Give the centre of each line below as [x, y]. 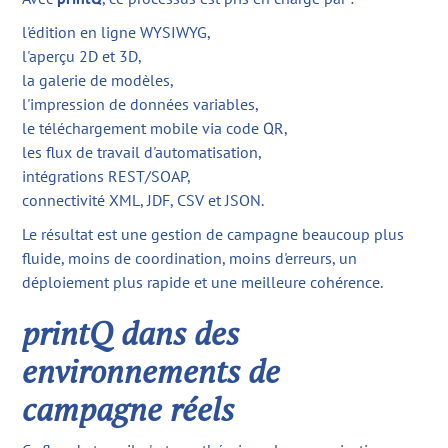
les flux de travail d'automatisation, [142, 152]
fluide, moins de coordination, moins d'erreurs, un [190, 258]
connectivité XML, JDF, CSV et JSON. [143, 200]
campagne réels [128, 409]
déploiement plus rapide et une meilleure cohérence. [203, 282]
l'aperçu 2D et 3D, [82, 56]
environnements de [151, 371]
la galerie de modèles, [98, 80]
